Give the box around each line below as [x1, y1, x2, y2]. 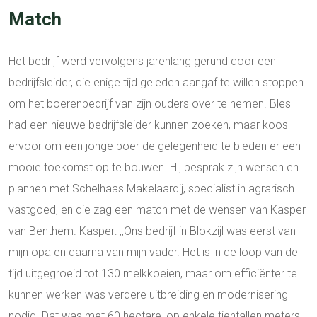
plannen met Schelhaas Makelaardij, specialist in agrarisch [8, 182, 294, 196]
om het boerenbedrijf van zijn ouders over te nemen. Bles [8, 97, 291, 111]
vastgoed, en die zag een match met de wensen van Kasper [8, 203, 306, 217]
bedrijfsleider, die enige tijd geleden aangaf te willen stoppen [8, 76, 304, 90]
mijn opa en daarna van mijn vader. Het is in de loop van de [8, 246, 298, 260]
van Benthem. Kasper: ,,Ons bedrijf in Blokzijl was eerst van [8, 224, 296, 238]
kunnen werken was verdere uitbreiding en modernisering [8, 288, 288, 302]
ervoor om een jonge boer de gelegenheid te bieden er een [8, 139, 301, 154]
